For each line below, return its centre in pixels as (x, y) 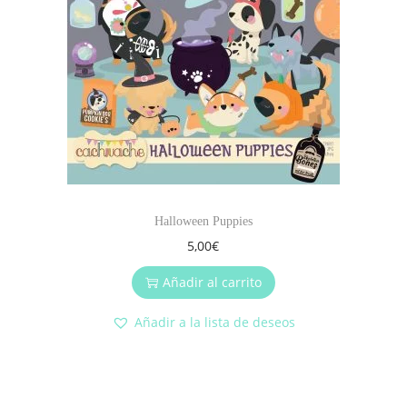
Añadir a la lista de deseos (214, 323)
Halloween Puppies (203, 222)
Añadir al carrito (212, 283)
